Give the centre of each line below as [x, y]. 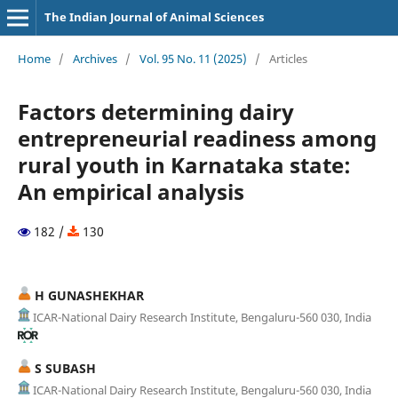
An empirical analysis [131, 191]
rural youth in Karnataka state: [184, 164]
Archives [95, 58]
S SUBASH [63, 368]
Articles [288, 58]
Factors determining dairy [155, 111]
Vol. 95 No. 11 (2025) [193, 58]
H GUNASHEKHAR [87, 295]
